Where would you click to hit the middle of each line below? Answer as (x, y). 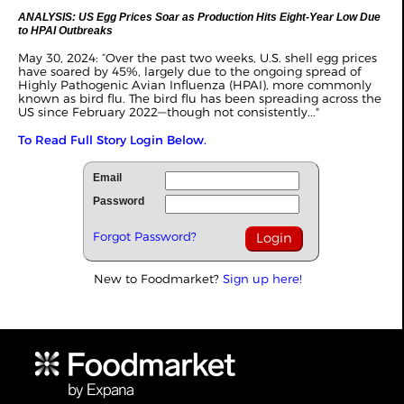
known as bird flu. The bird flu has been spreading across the (200, 98)
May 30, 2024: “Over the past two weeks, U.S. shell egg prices (197, 58)
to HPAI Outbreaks (67, 31)
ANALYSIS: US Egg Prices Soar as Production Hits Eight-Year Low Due (199, 17)
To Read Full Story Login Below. (112, 140)
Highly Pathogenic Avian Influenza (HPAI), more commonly (195, 85)
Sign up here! (262, 279)
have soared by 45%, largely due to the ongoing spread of (189, 71)
